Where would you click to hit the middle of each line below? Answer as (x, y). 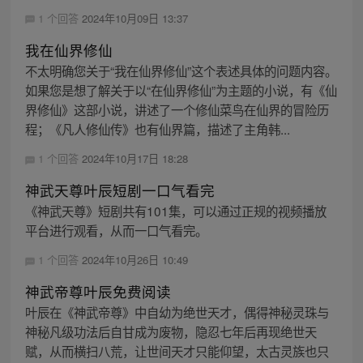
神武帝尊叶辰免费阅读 (98, 292)
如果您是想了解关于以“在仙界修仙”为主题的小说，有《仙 (181, 90)
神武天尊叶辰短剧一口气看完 (120, 190)
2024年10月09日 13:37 (135, 18)
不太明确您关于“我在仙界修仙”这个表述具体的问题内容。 (181, 70)
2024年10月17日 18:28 (135, 158)
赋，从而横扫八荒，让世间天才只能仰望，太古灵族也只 (177, 351)
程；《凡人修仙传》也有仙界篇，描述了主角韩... (157, 128)
